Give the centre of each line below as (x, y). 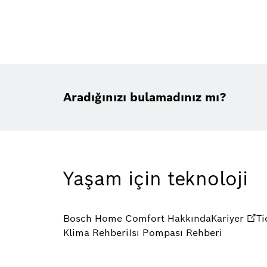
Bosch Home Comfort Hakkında (137, 218)
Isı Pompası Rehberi (176, 233)
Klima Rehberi (96, 233)
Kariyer (227, 218)
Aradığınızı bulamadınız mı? (145, 97)
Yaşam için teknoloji (156, 178)
